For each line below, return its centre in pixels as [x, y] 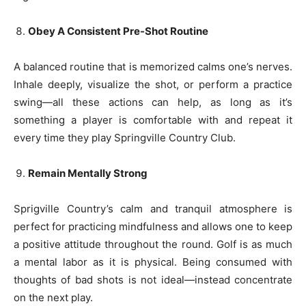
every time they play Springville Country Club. [125, 138]
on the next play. [53, 297]
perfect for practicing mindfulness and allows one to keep [153, 226]
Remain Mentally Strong [88, 173]
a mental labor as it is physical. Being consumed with [153, 262]
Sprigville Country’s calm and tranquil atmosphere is [153, 209]
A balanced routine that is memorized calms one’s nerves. [153, 67]
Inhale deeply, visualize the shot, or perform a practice [153, 84]
